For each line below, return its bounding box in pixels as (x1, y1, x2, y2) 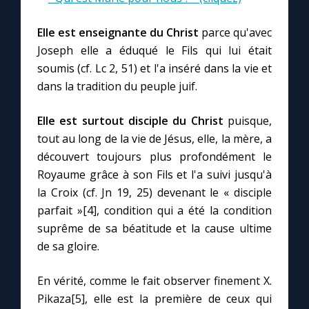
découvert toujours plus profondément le (37, 149, 272, 165)
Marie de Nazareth (24, 114, 123, 130)
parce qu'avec (199, 25, 272, 41)
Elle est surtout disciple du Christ (37, 113, 223, 129)
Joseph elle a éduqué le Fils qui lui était (37, 43, 272, 59)
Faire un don (24, 75, 90, 90)
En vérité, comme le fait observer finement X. (37, 273, 272, 289)
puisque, (223, 113, 272, 129)
